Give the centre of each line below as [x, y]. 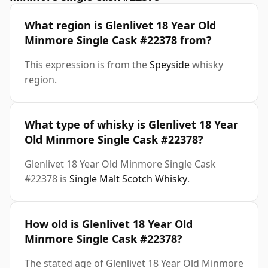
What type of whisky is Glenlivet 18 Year [131, 125]
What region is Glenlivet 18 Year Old [120, 25]
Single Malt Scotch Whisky [128, 179]
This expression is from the [87, 65]
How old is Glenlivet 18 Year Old [109, 224]
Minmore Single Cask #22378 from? [118, 40]
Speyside [170, 65]
